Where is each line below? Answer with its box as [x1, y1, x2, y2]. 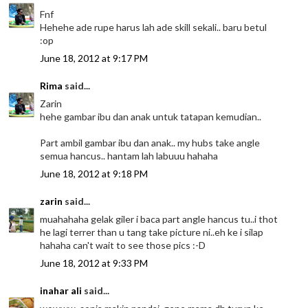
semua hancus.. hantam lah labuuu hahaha [40, 149, 219, 162]
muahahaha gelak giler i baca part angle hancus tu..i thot [40, 212, 278, 225]
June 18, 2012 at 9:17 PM [40, 52, 148, 64]
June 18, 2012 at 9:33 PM [40, 256, 148, 269]
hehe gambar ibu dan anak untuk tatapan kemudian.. [40, 110, 262, 122]
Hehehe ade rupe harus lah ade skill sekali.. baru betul [40, 21, 267, 33]
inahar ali [40, 284, 82, 296]
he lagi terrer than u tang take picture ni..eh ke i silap [40, 225, 264, 238]
